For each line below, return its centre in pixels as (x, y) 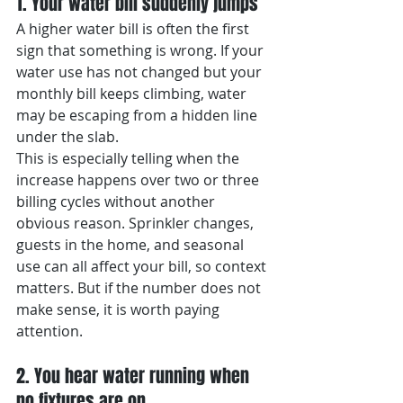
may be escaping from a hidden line (139, 115)
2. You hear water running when (135, 376)
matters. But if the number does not (140, 288)
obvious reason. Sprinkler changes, (137, 223)
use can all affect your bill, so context (143, 266)
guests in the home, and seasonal (132, 245)
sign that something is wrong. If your (142, 50)
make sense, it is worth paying (120, 309)
